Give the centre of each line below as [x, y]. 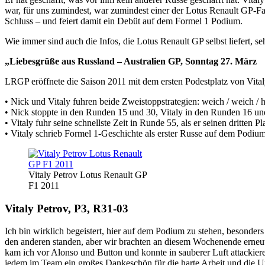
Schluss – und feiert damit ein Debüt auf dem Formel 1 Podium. [124, 21]
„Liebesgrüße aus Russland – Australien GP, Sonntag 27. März [131, 61]
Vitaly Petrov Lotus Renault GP [88, 174]
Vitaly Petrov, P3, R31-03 [67, 208]
